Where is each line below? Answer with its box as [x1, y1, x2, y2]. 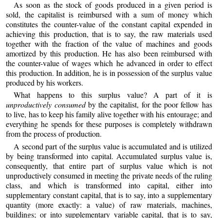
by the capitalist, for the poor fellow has [85, 99, 212, 110]
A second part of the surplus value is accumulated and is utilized [14, 141, 212, 151]
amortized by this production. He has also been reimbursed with [6, 48, 212, 58]
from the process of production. [6, 128, 102, 139]
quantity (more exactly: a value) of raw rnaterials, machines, [6, 199, 212, 210]
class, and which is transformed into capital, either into [6, 180, 212, 190]
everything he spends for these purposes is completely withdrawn [6, 119, 212, 129]
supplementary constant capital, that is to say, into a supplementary [6, 189, 212, 200]
